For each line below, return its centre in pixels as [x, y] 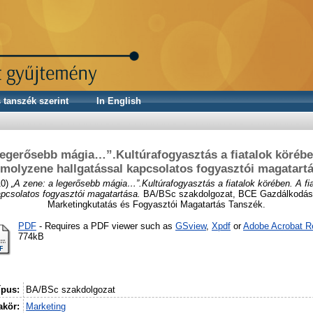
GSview [191, 226]
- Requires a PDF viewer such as [106, 226]
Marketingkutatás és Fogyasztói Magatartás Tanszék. [156, 204]
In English [119, 101]
